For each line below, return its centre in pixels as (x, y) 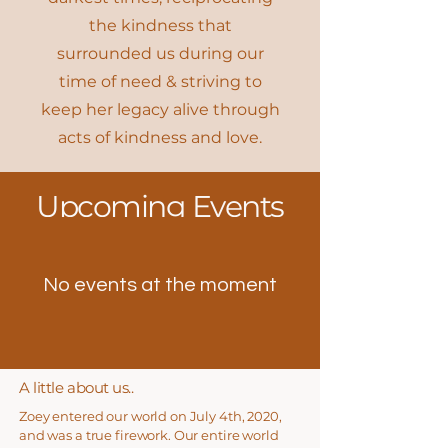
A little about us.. (76, 387)
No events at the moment (160, 285)
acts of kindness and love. (160, 137)
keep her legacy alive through (160, 109)
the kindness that (160, 25)
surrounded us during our (160, 53)
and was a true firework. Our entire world (149, 435)
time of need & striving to (160, 81)
